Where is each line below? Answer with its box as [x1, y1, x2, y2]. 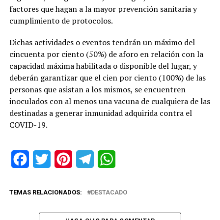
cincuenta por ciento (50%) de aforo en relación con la [9, 48, 203, 59]
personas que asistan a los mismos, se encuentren [9, 83, 186, 95]
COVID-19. [9, 119, 48, 130]
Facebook [28, 154, 63, 164]
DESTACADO [90, 188, 127, 196]
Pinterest [72, 154, 104, 164]
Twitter [50, 154, 75, 164]
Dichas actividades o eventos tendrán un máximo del [9, 36, 195, 48]
